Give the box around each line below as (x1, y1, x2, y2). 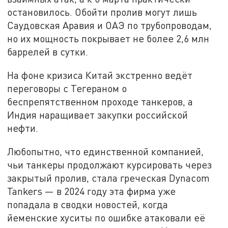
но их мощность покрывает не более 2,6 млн (7, 33, 210, 45)
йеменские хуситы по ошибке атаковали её (7, 211, 206, 223)
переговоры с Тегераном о (7, 82, 127, 95)
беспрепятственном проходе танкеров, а (7, 96, 193, 108)
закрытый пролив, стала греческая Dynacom (7, 172, 210, 184)
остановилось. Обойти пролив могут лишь (7, 6, 197, 18)
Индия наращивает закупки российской (7, 109, 188, 121)
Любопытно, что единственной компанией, (7, 145, 204, 157)
